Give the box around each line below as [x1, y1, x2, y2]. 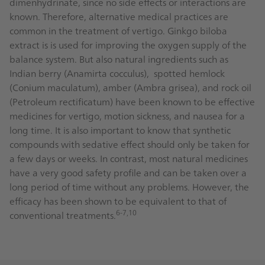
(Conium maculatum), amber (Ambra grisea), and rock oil [9, 80, 251, 94]
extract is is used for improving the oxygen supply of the [9, 38, 247, 51]
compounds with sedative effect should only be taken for [9, 137, 250, 151]
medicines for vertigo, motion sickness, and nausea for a [9, 109, 245, 122]
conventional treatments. [9, 208, 116, 222]
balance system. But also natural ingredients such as [9, 52, 228, 66]
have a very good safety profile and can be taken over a [9, 166, 247, 179]
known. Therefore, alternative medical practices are [9, 9, 228, 23]
